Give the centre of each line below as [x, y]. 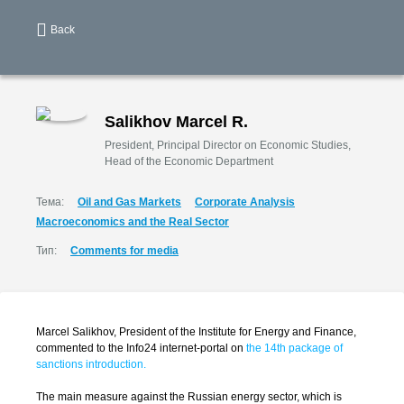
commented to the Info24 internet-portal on [141, 348]
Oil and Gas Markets [129, 202]
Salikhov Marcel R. [176, 122]
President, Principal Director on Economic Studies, [228, 145]
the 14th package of [294, 348]
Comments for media [124, 251]
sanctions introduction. [91, 364]
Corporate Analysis [245, 202]
